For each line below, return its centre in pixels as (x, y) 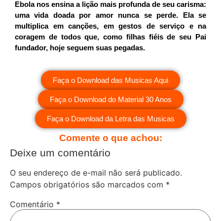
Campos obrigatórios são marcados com (88, 184)
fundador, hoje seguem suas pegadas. (80, 48)
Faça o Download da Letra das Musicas (110, 118)
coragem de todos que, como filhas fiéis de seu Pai (110, 37)
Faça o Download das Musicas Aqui (110, 80)
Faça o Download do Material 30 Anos (110, 99)
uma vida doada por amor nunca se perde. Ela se (110, 15)
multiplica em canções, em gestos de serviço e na (110, 26)
